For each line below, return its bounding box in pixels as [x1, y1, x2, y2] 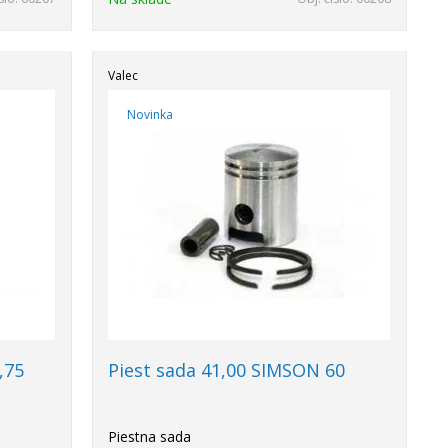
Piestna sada [108, 427, 192, 446]
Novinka [126, 106, 173, 123]
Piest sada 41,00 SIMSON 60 [108, 358, 346, 382]
